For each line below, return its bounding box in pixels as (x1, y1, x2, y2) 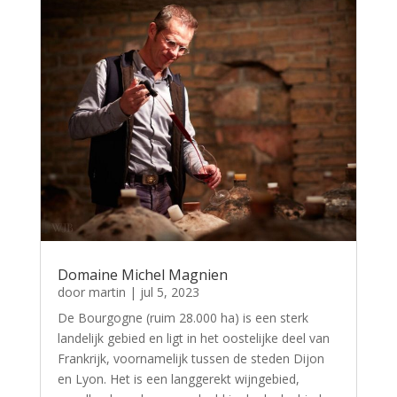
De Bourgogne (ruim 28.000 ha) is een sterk (57, 308, 308, 326)
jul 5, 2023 (139, 283, 199, 300)
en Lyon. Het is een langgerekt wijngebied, (57, 370, 300, 387)
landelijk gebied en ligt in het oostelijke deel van (57, 329, 330, 346)
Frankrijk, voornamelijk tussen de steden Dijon (57, 349, 324, 367)
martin (88, 283, 126, 300)
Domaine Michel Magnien (57, 264, 228, 284)
